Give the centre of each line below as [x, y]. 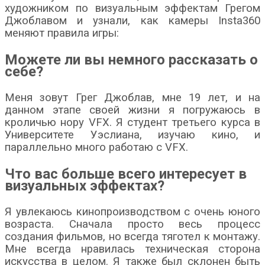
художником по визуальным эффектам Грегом [132, 8]
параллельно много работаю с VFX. [96, 147]
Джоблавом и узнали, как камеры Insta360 [132, 20]
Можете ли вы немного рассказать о [131, 59]
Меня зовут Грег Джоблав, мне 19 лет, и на [132, 97]
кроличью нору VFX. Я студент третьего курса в [132, 122]
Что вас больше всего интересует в [126, 174]
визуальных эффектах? [85, 185]
